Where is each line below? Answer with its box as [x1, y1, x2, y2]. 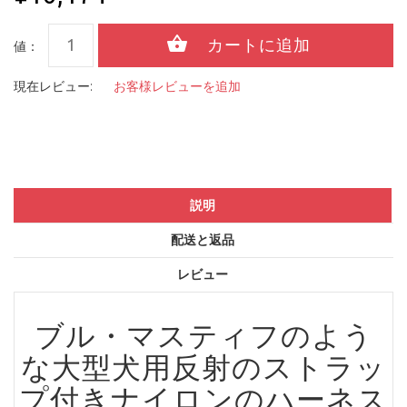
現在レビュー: [14, 78, 93, 94]
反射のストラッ [172, 351, 386, 384]
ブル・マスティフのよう [34, 319, 373, 352]
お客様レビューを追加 [114, 78, 241, 94]
